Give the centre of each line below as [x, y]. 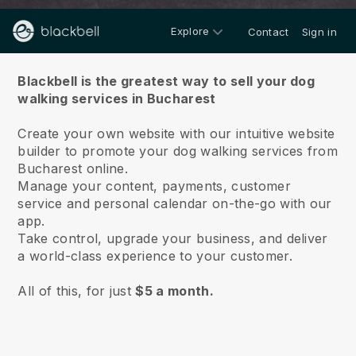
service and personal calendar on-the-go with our [175, 203]
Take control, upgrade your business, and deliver [173, 238]
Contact [268, 32]
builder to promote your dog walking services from [178, 151]
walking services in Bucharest [117, 99]
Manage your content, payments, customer [154, 186]
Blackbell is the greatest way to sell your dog [166, 81]
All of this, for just [77, 291]
